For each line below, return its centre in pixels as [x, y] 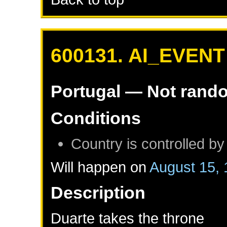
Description [98, 193]
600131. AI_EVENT [138, 56]
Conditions [96, 118]
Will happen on [100, 167]
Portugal [86, 91]
